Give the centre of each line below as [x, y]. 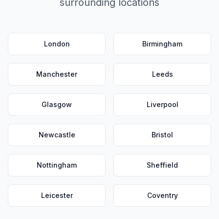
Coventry [162, 195]
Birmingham [162, 44]
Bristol [162, 135]
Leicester [57, 195]
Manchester [57, 74]
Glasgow [57, 104]
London [57, 44]
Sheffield [162, 165]
